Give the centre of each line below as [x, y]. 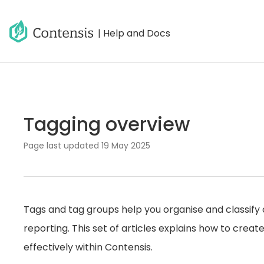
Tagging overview [107, 124]
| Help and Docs [134, 33]
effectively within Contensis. [88, 247]
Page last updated [62, 146]
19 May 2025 [126, 146]
